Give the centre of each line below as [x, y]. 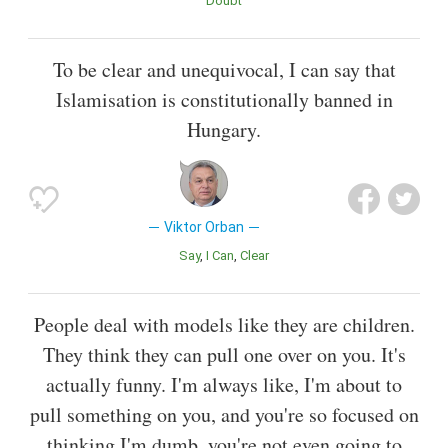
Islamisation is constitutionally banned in [224, 100]
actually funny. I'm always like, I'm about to [224, 385]
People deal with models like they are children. [224, 325]
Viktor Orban [203, 227]
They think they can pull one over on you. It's [224, 355]
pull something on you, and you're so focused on [224, 415]
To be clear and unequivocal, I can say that [224, 70]
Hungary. [224, 130]
